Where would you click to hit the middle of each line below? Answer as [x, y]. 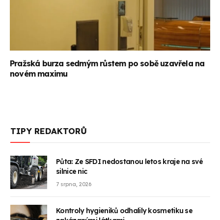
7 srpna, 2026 [74, 184]
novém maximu [39, 73]
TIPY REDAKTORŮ [49, 131]
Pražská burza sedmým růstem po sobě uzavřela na [107, 63]
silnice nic [72, 171]
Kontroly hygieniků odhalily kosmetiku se [124, 210]
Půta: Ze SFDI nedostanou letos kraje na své [129, 161]
